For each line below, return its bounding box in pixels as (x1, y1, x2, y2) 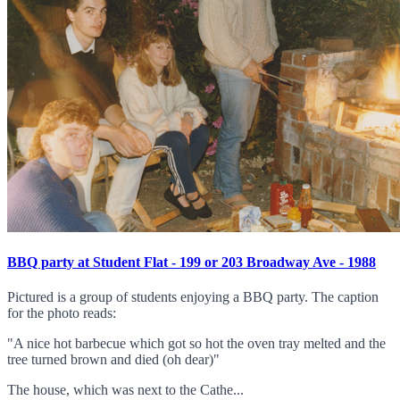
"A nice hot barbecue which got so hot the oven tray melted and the (7, 336, 386, 352)
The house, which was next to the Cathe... (7, 382, 244, 398)
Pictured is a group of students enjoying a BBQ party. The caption (7, 289, 379, 305)
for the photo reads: (7, 305, 116, 321)
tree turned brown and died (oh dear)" (7, 352, 220, 368)
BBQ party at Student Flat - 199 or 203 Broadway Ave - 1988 (7, 254, 376, 271)
